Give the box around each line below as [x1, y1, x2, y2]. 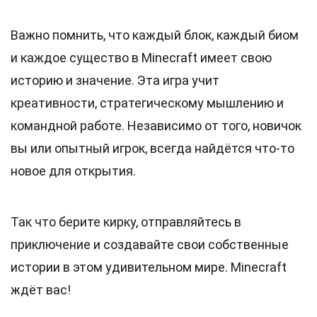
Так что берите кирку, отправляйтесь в [11, 214, 241, 229]
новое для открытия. [11, 163, 136, 178]
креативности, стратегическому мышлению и [11, 96, 284, 110]
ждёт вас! [11, 282, 71, 297]
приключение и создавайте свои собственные [11, 237, 289, 252]
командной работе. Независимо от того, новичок [11, 118, 301, 133]
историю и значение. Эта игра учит [11, 73, 219, 88]
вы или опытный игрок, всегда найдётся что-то [11, 141, 294, 156]
